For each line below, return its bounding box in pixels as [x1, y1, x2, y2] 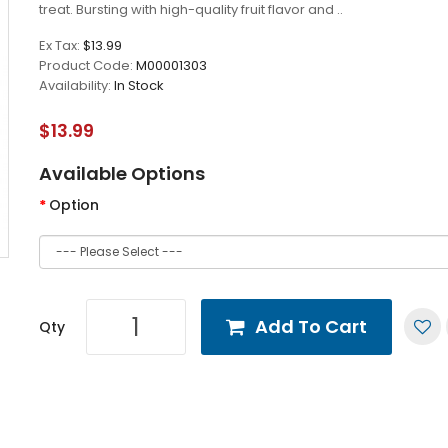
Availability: [39, 76, 114, 95]
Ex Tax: [39, 36, 83, 55]
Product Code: [39, 56, 136, 75]
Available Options [39, 161, 205, 186]
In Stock [114, 76, 164, 95]
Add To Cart [255, 314, 367, 339]
